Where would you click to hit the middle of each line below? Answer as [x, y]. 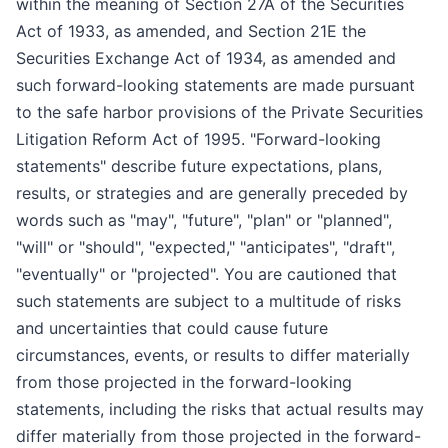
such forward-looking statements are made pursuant [215, 85]
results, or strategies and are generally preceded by [212, 193]
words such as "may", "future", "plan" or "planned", [204, 220]
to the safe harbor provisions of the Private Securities [219, 112]
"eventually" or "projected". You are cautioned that [206, 274]
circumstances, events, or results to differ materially [213, 355]
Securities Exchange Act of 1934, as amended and [206, 58]
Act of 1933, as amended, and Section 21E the [191, 31]
